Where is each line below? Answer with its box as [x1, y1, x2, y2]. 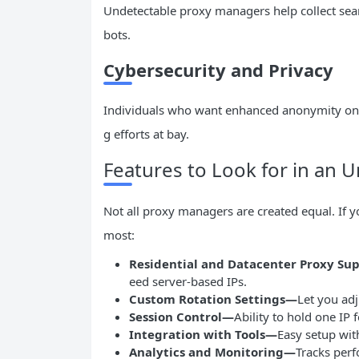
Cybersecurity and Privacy [103, 58, 333, 83]
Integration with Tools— [129, 326, 277, 343]
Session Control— [129, 309, 234, 325]
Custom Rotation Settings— [129, 291, 297, 308]
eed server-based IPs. [129, 273, 247, 290]
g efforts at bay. [103, 126, 189, 143]
